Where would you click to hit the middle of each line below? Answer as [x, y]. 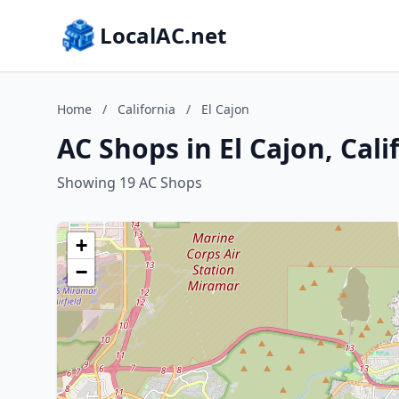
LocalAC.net [163, 35]
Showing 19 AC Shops [130, 183]
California [147, 109]
